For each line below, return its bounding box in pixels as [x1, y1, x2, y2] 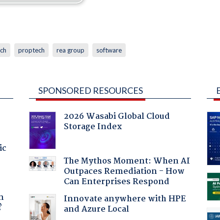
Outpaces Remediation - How [63, 165, 185, 178]
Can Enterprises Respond [63, 175, 169, 189]
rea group [56, 46, 84, 54]
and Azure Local [63, 202, 129, 216]
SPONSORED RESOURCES [38, 84, 143, 96]
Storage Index [63, 120, 122, 134]
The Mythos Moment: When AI [63, 154, 190, 168]
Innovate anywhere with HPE [63, 192, 186, 206]
